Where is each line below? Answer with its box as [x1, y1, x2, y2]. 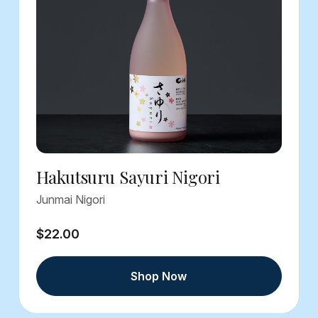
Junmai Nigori [35, 192, 105, 207]
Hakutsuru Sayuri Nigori [35, 165, 220, 189]
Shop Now [131, 269, 187, 284]
